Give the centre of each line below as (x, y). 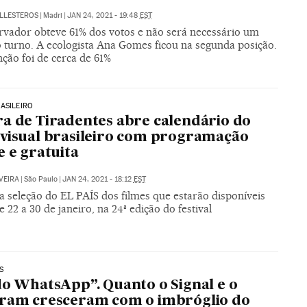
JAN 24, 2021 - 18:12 (98, 180)
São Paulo (40, 180)
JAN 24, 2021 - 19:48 (103, 15)
